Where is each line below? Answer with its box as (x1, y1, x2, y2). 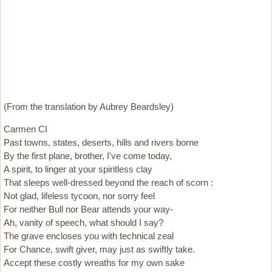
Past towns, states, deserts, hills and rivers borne (4, 137, 199, 148)
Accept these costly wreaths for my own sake (4, 257, 185, 268)
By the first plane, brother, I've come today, (4, 151, 172, 161)
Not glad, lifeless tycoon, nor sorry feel (4, 191, 155, 201)
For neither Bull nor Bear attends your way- (4, 204, 173, 214)
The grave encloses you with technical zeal (4, 231, 174, 241)
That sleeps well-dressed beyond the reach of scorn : (4, 177, 213, 188)
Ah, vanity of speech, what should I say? (4, 217, 163, 228)
